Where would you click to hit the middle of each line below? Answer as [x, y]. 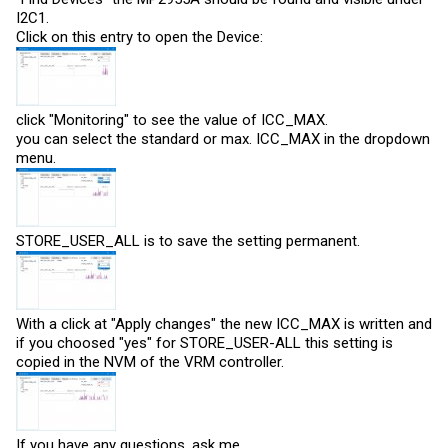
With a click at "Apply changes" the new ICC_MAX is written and [224, 324]
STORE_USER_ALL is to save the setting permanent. [188, 241]
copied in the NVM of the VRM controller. [150, 362]
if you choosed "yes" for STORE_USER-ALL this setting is [204, 343]
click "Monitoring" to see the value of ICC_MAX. [172, 120]
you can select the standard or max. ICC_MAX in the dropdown [223, 139]
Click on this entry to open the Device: [139, 37]
